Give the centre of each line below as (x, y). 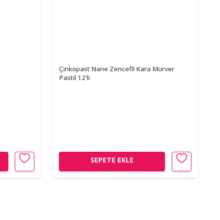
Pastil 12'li (75, 77)
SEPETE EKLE (112, 160)
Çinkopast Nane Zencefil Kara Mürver (117, 69)
